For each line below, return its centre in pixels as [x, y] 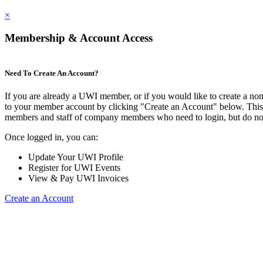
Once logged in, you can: [51, 137]
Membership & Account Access [79, 38]
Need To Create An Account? [52, 73]
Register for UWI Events [74, 168]
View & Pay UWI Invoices [78, 178]
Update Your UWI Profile [76, 157]
